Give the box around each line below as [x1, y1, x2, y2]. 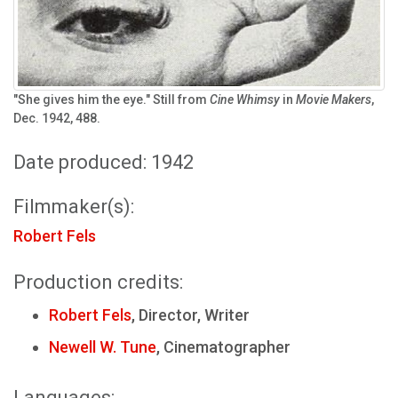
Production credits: [13, 271, 183, 293]
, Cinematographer [156, 338, 291, 356]
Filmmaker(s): [13, 195, 134, 218]
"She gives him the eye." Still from [13, 92, 210, 107]
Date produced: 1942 [13, 151, 194, 173]
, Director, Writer [131, 306, 250, 324]
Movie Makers [296, 92, 371, 107]
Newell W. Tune [49, 338, 156, 356]
